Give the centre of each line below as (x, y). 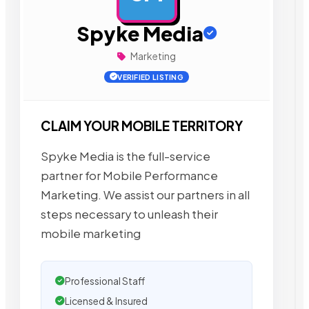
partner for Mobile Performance (129, 175)
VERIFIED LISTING (151, 77)
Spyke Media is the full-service (126, 156)
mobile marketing (91, 233)
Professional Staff (105, 281)
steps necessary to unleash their (129, 214)
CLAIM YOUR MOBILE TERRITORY (142, 126)
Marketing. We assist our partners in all (145, 195)
